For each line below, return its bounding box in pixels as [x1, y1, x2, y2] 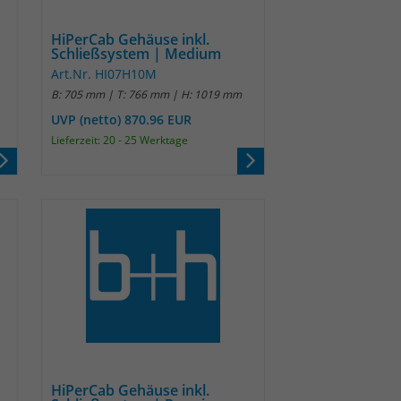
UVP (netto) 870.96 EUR [51, 111, 192, 128]
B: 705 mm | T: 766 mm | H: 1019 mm [51, 87, 242, 102]
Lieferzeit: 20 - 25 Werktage [51, 132, 188, 148]
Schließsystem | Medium [51, 44, 221, 64]
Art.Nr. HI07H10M [51, 65, 157, 82]
